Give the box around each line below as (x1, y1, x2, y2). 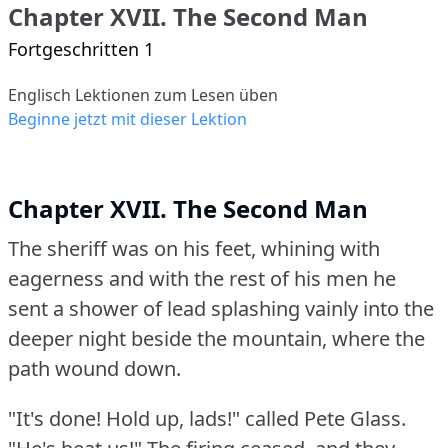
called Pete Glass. (245, 404, 406, 432)
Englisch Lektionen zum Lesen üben (8, 83, 278, 106)
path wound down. (8, 354, 181, 382)
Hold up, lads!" (106, 404, 240, 432)
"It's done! (8, 404, 101, 432)
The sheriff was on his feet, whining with (8, 234, 380, 262)
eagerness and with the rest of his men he (8, 264, 396, 292)
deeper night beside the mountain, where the (8, 324, 425, 352)
